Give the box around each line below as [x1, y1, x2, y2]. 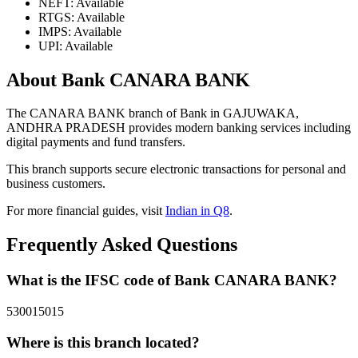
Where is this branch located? [6, 333, 200, 351]
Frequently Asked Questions [6, 234, 237, 256]
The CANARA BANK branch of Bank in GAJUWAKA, [6, 106, 299, 121]
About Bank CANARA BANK [6, 69, 250, 90]
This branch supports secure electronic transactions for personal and [6, 162, 346, 177]
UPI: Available [38, 38, 113, 53]
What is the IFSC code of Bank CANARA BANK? [6, 272, 337, 289]
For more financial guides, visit [6, 204, 165, 218]
